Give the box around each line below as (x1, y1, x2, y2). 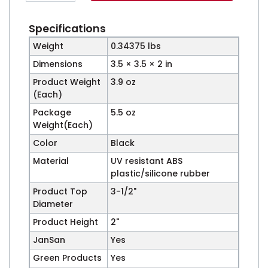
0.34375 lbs (110, 40, 161, 53)
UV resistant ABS (110, 155, 182, 167)
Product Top (32, 185, 87, 198)
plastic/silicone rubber (110, 167, 210, 180)
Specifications (29, 22, 106, 36)
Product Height (32, 216, 98, 229)
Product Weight (32, 76, 100, 89)
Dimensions (32, 58, 83, 71)
